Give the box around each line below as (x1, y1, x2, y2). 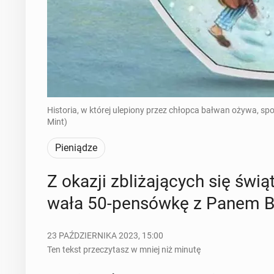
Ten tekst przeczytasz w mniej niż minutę (46, 244, 201, 254)
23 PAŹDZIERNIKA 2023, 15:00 (46, 230, 163, 240)
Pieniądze (54, 141, 97, 154)
